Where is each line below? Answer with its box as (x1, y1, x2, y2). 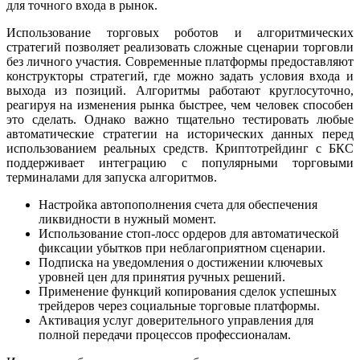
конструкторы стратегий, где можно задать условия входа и (6, 69, 354, 84)
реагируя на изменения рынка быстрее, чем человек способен (6, 98, 354, 112)
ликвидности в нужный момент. (39, 212, 216, 227)
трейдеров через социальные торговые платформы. (39, 299, 320, 313)
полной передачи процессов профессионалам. (39, 328, 291, 342)
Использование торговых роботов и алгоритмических (6, 26, 354, 40)
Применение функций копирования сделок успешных (39, 284, 337, 299)
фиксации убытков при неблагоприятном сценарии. (39, 241, 325, 256)
